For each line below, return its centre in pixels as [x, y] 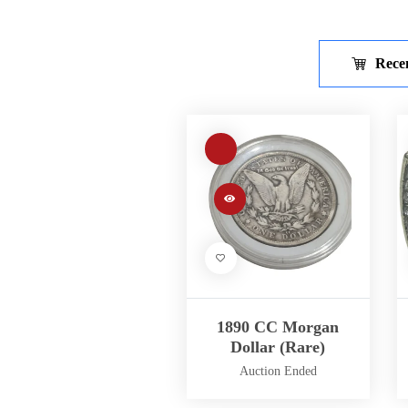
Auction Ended [278, 371]
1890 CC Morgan [278, 326]
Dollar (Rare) [278, 347]
